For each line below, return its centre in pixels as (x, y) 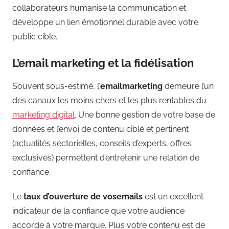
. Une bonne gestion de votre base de (145, 114)
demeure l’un (188, 86)
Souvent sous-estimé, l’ (56, 86)
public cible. (35, 37)
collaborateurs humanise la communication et (99, 8)
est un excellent (173, 196)
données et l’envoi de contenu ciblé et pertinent (100, 129)
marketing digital (43, 114)
